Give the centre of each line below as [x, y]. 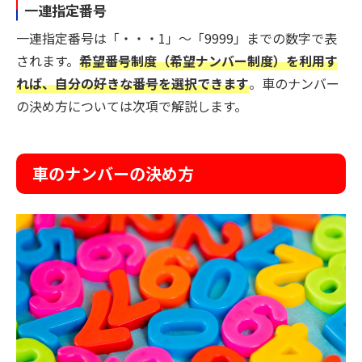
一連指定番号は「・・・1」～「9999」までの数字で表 [177, 38]
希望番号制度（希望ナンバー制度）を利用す [208, 61]
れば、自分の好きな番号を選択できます [133, 84]
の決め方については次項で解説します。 [132, 106]
